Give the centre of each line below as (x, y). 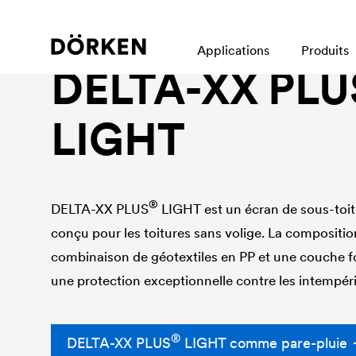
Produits (325, 50)
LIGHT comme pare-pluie (264, 343)
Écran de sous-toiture (112, 41)
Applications (233, 50)
